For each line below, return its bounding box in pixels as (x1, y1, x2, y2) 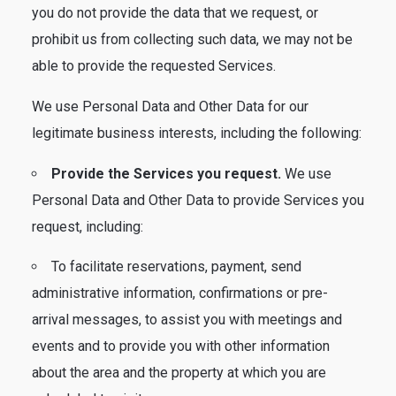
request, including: (32, 218, 143, 235)
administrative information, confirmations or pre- (32, 285, 328, 301)
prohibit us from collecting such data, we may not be (32, 31, 353, 48)
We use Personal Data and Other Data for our (32, 98, 308, 115)
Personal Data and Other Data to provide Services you (32, 192, 364, 209)
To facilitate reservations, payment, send (51, 258, 301, 275)
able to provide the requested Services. (32, 57, 276, 74)
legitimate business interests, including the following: (32, 125, 362, 141)
